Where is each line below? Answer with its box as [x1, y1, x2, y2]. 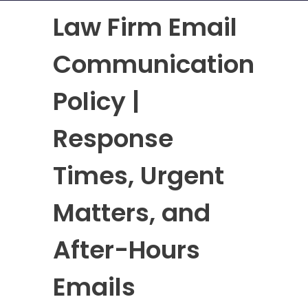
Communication [53, 47, 255, 82]
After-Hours [53, 232, 201, 268]
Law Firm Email [53, 10, 238, 45]
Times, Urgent [53, 158, 225, 194]
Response [53, 121, 174, 157]
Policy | [53, 84, 140, 120]
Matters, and [53, 195, 211, 231]
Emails [53, 269, 136, 305]
